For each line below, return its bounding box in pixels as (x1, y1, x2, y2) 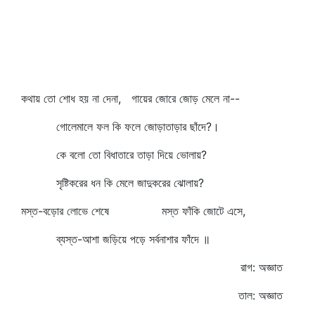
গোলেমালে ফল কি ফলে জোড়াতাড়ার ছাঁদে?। (21, 120, 219, 134)
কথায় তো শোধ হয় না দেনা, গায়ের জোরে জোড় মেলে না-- (21, 91, 240, 105)
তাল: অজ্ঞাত (238, 288, 283, 302)
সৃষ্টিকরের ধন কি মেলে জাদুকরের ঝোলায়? (21, 176, 204, 190)
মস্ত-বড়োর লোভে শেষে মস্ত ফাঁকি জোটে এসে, (21, 204, 245, 218)
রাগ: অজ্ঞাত (240, 260, 283, 274)
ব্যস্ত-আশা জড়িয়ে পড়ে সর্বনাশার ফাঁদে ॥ (21, 232, 210, 246)
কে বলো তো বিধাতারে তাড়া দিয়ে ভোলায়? (21, 148, 207, 162)
